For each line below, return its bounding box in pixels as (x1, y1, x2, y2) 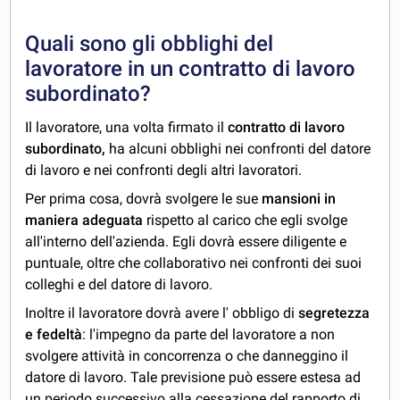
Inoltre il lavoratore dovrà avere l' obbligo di (25, 304, 299, 321)
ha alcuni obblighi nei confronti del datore (109, 139, 371, 157)
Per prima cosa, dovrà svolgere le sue (25, 189, 262, 207)
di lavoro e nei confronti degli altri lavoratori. (25, 161, 303, 179)
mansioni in (262, 189, 337, 207)
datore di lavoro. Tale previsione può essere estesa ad (25, 368, 362, 386)
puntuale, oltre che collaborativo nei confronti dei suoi (25, 254, 362, 271)
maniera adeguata (25, 211, 144, 229)
